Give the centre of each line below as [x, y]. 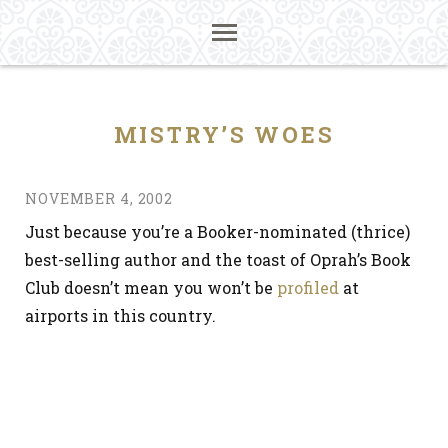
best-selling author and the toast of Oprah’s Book [218, 259]
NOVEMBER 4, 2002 [99, 198]
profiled [308, 287]
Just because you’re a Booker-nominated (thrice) [217, 231]
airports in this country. [120, 315]
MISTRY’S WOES [224, 134]
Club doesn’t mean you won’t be [151, 287]
